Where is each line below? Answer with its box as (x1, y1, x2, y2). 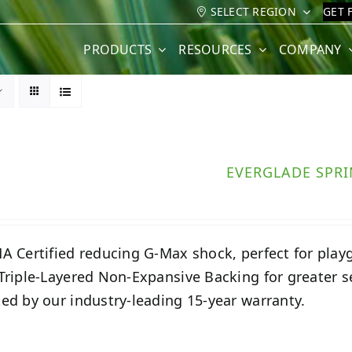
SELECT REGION (210, 4, 296, 19)
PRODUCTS (83, 40, 152, 58)
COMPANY (278, 40, 342, 58)
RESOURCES (178, 40, 252, 58)
